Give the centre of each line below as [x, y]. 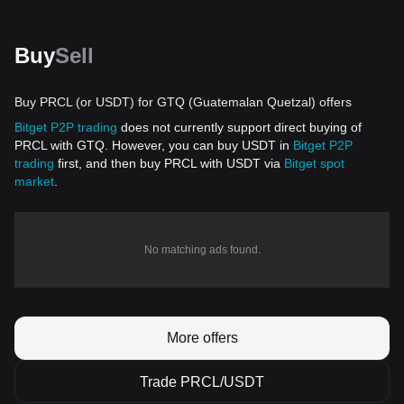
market [34, 181]
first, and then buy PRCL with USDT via [169, 163]
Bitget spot [314, 163]
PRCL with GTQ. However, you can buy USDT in [154, 145]
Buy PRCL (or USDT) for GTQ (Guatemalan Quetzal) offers [183, 102]
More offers [202, 338]
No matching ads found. [202, 250]
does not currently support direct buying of [239, 127]
